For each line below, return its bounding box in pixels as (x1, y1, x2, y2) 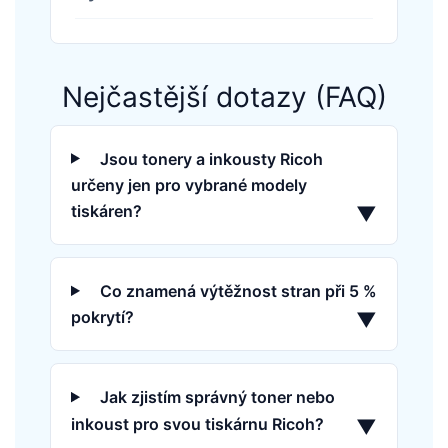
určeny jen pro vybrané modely (71, 174, 307, 195)
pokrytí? (71, 307, 134, 328)
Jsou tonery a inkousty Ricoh (99, 148, 323, 169)
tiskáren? (71, 201, 142, 222)
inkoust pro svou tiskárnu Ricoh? (71, 413, 324, 434)
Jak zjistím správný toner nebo (99, 387, 335, 408)
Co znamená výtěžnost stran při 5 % (99, 281, 377, 302)
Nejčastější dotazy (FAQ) (61, 79, 387, 114)
